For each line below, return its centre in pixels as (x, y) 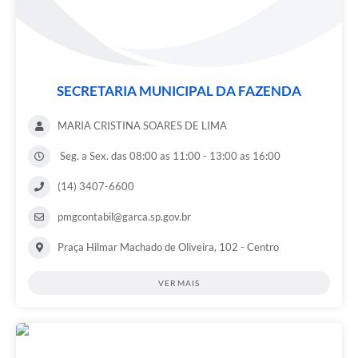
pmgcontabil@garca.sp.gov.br (124, 217)
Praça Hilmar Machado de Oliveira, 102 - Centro (168, 247)
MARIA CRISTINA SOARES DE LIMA (142, 126)
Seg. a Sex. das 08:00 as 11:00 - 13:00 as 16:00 (169, 156)
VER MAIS (179, 283)
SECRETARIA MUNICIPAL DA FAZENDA (179, 91)
